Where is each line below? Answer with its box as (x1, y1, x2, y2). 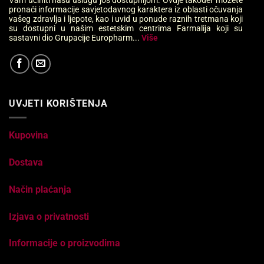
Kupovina (9, 130, 48, 141)
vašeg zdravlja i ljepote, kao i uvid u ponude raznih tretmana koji (9, 14, 243, 24)
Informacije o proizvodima (9, 237, 120, 249)
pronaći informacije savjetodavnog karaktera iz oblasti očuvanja (9, 4, 243, 14)
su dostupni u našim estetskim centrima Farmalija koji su (9, 23, 243, 33)
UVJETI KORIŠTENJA (9, 97, 108, 109)
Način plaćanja (9, 183, 71, 195)
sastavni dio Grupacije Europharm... (9, 32, 140, 42)
